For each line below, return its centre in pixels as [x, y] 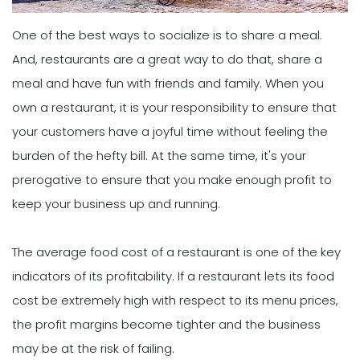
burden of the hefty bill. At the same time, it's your [159, 155]
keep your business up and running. [116, 203]
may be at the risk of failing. [93, 348]
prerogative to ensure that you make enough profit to [172, 179]
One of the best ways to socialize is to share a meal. [167, 35]
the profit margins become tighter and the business [166, 324]
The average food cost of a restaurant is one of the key [176, 252]
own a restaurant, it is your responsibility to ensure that [174, 107]
